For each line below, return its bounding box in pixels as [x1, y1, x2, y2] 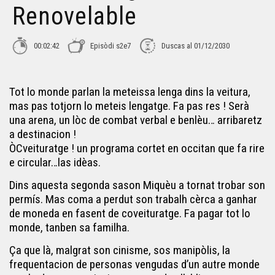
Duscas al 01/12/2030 [161, 41, 230, 51]
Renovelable [12, 2, 137, 31]
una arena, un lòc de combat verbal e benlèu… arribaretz [9, 113, 262, 128]
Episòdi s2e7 [90, 41, 131, 51]
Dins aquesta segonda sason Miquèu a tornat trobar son [9, 178, 265, 193]
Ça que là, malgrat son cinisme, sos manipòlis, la [9, 243, 230, 258]
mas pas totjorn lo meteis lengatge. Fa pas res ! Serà [9, 99, 249, 114]
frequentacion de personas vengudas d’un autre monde [9, 257, 260, 272]
